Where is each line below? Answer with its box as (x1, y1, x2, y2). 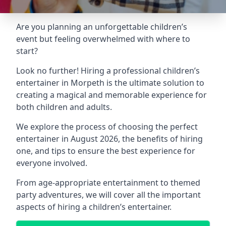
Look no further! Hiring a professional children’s (16, 65, 200, 76)
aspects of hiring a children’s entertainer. (16, 201, 172, 212)
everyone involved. (16, 157, 87, 168)
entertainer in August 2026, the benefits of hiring (16, 133, 203, 144)
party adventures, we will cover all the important (16, 189, 201, 200)
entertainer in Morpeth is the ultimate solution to (16, 77, 204, 88)
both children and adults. (16, 101, 112, 112)
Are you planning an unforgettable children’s (16, 21, 187, 32)
